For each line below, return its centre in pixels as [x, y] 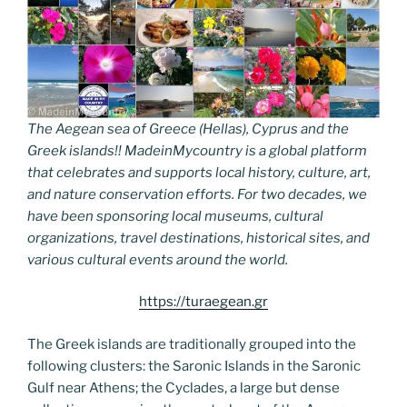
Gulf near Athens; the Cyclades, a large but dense [184, 387]
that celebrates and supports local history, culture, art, [199, 172]
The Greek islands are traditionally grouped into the [192, 344]
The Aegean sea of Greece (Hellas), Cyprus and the [188, 129]
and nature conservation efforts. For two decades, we [197, 194]
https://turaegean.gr [203, 302]
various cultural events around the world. [158, 259]
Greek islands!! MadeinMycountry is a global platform [197, 150]
